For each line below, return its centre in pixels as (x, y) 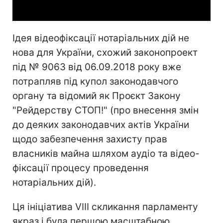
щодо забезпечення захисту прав (90, 139)
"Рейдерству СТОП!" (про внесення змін (106, 110)
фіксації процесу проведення (81, 168)
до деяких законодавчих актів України (101, 124)
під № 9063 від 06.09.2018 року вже (97, 67)
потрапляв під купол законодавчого (95, 81)
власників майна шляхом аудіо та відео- (106, 153)
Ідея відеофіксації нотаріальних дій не (101, 38)
